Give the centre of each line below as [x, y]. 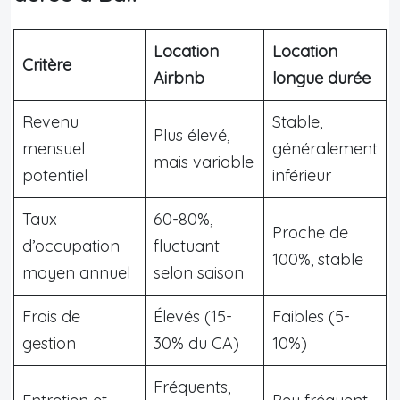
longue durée [321, 78]
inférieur [302, 175]
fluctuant [187, 246]
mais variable [204, 162]
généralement [325, 148]
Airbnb [179, 78]
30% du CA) [196, 343]
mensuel [54, 148]
